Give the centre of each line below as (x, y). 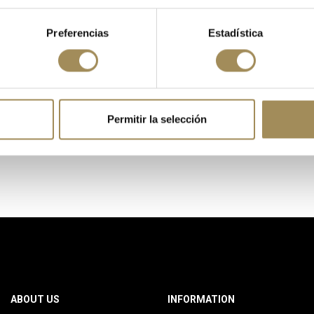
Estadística (235, 33)
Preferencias (78, 33)
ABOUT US (35, 300)
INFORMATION (201, 300)
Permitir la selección (157, 119)
